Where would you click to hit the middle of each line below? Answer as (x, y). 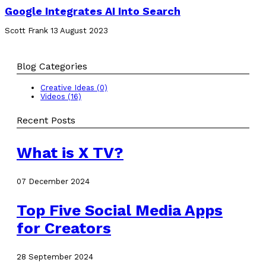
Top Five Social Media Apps (120, 210)
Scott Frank (26, 30)
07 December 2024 (53, 181)
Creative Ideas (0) (74, 87)
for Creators (64, 228)
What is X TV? (70, 152)
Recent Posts (46, 120)
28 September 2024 (55, 256)
